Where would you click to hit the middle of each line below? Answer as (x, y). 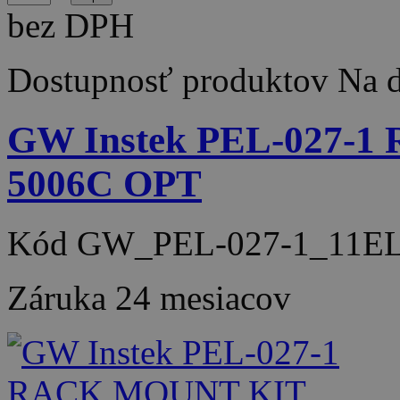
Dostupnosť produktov (168, 79)
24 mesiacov (203, 297)
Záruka (61, 297)
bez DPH (71, 25)
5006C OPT (104, 183)
